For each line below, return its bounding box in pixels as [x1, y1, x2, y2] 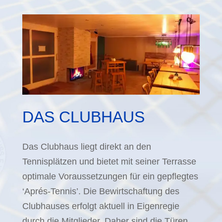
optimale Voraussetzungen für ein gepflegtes [22, 171, 198, 181]
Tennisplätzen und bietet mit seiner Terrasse [22, 156, 196, 166]
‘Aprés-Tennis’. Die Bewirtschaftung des [22, 186, 179, 196]
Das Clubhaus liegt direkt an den [22, 141, 151, 152]
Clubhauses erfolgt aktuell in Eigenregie [22, 201, 179, 211]
